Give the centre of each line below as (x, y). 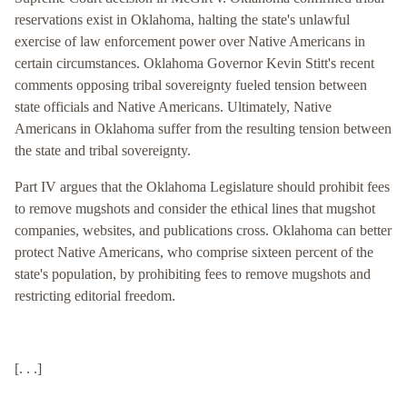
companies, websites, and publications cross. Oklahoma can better (203, 231)
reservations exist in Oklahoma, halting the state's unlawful (182, 20)
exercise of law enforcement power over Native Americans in (190, 42)
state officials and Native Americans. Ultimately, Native (173, 107)
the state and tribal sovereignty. (103, 151)
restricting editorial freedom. (95, 296)
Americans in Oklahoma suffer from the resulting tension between (203, 129)
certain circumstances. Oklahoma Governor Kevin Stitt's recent (194, 64)
